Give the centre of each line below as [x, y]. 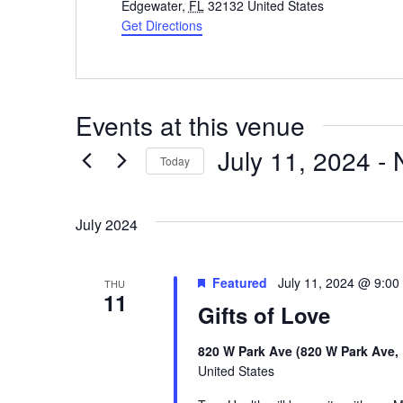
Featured [239, 282]
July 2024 [107, 224]
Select [238, 184]
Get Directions [161, 25]
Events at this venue [190, 125]
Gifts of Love [264, 315]
